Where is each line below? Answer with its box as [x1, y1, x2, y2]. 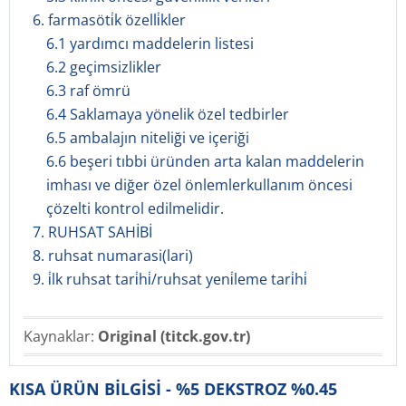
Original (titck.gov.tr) [98, 326, 250, 346]
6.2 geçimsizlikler [46, 57, 161, 77]
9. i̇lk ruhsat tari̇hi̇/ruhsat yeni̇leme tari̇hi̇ [33, 269, 307, 289]
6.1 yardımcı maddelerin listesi [46, 34, 254, 53]
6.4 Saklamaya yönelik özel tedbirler [46, 104, 289, 124]
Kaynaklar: [24, 326, 98, 346]
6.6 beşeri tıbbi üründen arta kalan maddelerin [46, 151, 364, 171]
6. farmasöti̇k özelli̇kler [33, 10, 186, 30]
